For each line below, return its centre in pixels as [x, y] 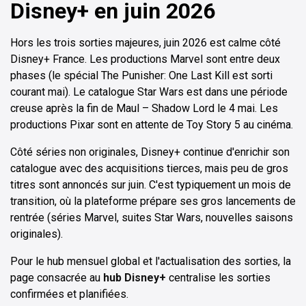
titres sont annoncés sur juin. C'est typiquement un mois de [151, 185]
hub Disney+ [135, 278]
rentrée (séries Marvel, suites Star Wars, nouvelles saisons [152, 218]
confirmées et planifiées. [69, 294]
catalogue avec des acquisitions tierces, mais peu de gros [149, 169]
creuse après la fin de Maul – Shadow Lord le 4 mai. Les [144, 109]
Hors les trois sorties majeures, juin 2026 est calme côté [145, 43]
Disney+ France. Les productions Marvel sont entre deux [145, 59]
